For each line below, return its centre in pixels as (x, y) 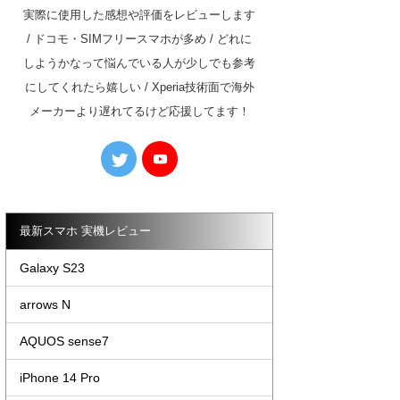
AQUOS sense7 (64, 342)
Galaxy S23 (52, 268)
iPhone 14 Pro (60, 378)
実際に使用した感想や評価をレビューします (139, 15)
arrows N (45, 305)
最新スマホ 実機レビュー (85, 231)
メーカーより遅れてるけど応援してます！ (139, 112)
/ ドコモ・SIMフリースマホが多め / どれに (139, 39)
